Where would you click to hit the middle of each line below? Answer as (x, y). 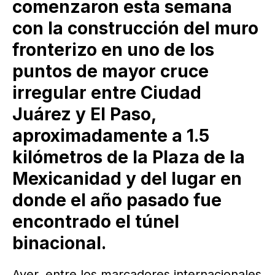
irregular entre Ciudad (107, 92)
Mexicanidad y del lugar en (127, 178)
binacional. (59, 243)
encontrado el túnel (96, 221)
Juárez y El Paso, (84, 114)
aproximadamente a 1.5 (111, 135)
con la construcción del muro (135, 28)
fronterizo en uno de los (113, 49)
